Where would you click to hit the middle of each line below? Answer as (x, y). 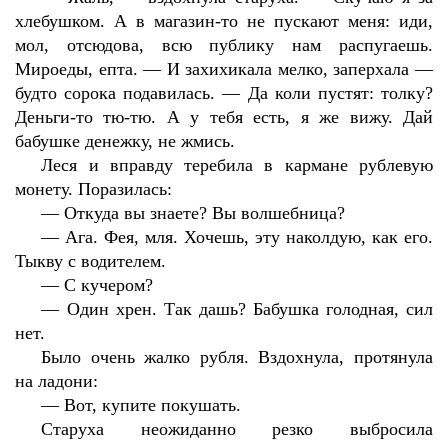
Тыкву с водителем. (90, 261)
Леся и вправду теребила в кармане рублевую (237, 165)
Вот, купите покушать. (153, 405)
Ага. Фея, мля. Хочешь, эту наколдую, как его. (249, 237)
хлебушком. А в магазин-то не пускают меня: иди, (224, 21)
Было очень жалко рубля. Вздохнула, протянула (237, 357)
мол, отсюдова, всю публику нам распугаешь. (224, 45)
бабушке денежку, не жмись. (125, 141)
